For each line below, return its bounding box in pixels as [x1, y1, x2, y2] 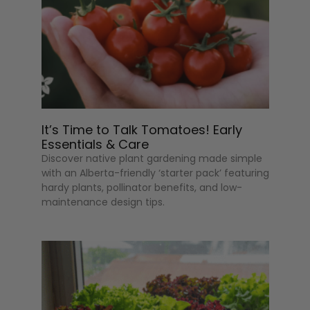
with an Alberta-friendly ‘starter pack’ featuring [42, 166, 270, 181]
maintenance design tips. [42, 195, 165, 210]
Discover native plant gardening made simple [42, 152, 263, 166]
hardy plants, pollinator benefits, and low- [42, 181, 243, 195]
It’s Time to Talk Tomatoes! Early [42, 121, 243, 139]
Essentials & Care [42, 136, 149, 154]
